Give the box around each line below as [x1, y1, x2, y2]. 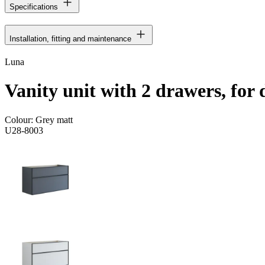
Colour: [5, 114, 35, 125]
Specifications [9, 2, 58, 11]
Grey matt [35, 114, 73, 125]
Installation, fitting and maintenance [9, 34, 131, 43]
